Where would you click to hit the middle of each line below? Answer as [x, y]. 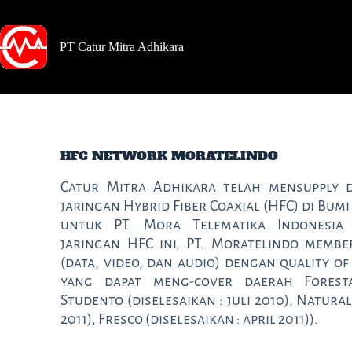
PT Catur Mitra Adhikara [122, 47]
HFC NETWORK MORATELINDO [170, 156]
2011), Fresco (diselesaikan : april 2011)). [190, 319]
